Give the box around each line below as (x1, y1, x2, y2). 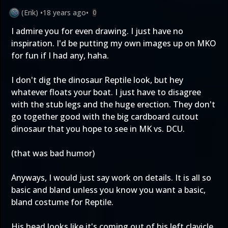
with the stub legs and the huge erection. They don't (11, 99, 215, 110)
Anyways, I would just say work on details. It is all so (11, 172, 211, 183)
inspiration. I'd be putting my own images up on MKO (11, 38, 216, 49)
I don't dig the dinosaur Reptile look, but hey (11, 74, 183, 85)
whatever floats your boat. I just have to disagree (11, 87, 201, 98)
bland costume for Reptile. (11, 196, 113, 208)
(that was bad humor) (11, 148, 95, 159)
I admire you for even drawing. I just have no (11, 25, 183, 37)
